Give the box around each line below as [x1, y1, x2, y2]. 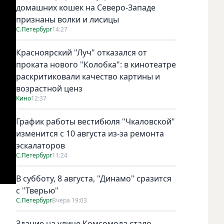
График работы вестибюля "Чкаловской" [16, 115, 175, 127]
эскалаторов [16, 139, 65, 151]
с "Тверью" [16, 184, 58, 196]
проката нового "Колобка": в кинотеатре [16, 58, 176, 70]
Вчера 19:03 [52, 195, 87, 204]
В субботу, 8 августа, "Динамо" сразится [16, 172, 171, 184]
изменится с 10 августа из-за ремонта [16, 127, 164, 139]
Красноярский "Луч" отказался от [16, 46, 147, 58]
